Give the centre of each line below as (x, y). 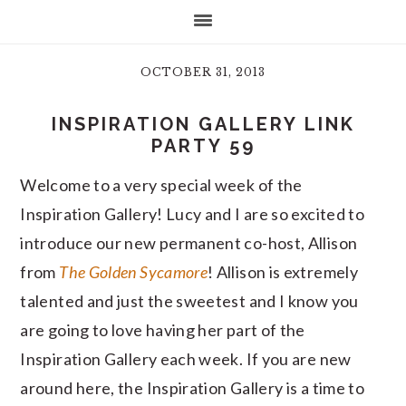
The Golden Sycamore (134, 272)
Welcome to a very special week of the (161, 185)
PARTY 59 (203, 146)
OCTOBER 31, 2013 (203, 72)
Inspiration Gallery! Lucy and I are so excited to (193, 214)
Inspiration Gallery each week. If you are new (186, 359)
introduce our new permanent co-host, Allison (189, 243)
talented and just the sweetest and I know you (189, 301)
